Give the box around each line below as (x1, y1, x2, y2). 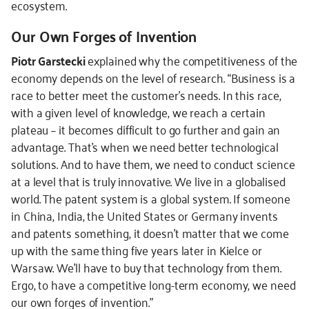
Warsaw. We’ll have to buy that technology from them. (11, 256, 281, 278)
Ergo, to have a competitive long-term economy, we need (11, 273, 296, 295)
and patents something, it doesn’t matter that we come (11, 221, 289, 243)
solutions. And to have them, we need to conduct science (11, 152, 295, 175)
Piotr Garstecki (11, 49, 86, 71)
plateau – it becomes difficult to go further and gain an (11, 118, 281, 140)
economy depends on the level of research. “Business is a (11, 66, 296, 88)
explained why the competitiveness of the (85, 49, 298, 71)
